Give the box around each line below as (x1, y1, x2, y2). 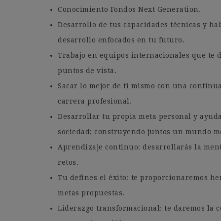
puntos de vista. (58, 67, 116, 74)
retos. (58, 158, 78, 166)
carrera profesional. (58, 97, 132, 105)
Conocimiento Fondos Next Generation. (58, 5, 201, 13)
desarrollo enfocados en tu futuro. (58, 36, 184, 44)
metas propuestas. (58, 189, 125, 197)
